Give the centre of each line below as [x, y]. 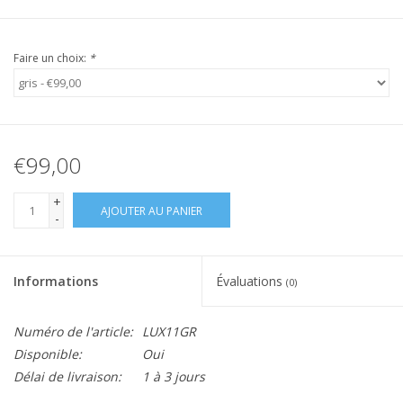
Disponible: [48, 354]
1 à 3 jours [174, 377]
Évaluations [251, 282]
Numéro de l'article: [73, 332]
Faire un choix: [51, 58]
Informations [56, 282]
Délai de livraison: [67, 377]
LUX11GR [169, 332]
